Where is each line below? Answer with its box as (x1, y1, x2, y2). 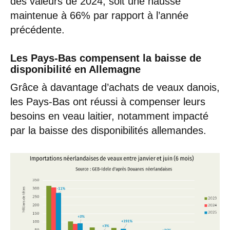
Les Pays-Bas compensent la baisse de (10, 52, 201, 64)
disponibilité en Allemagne (10, 64, 150, 75)
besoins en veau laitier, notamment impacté (10, 110, 208, 122)
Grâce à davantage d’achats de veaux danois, (10, 82, 220, 93)
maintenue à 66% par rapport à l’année (10, 10, 188, 22)
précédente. (10, 24, 74, 36)
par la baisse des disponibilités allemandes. (10, 125, 213, 137)
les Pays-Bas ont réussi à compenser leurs (10, 96, 205, 108)
